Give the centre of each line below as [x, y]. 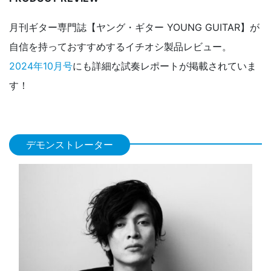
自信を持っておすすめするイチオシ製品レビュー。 [120, 47]
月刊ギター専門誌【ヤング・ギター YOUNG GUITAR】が [134, 28]
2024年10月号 [41, 66]
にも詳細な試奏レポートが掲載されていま [165, 66]
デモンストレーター [70, 145]
